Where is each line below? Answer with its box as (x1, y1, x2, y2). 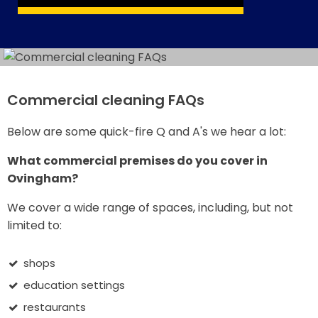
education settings (23, 278, 125, 292)
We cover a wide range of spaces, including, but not (7, 199, 293, 216)
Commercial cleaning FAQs (7, 90, 204, 110)
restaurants (23, 300, 86, 314)
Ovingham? (7, 170, 78, 187)
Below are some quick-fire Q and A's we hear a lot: (7, 124, 286, 140)
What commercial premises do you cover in (7, 153, 268, 169)
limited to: (7, 217, 62, 234)
